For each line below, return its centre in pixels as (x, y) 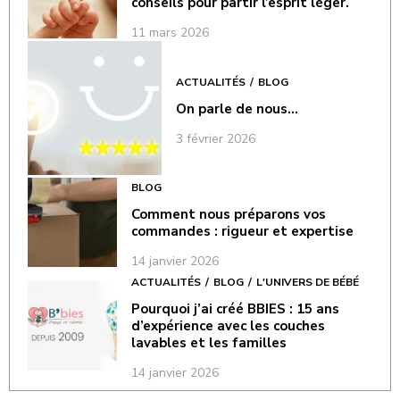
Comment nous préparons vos (229, 214)
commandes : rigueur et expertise (242, 231)
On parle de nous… (237, 108)
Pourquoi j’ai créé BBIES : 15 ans (235, 309)
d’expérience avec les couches (228, 326)
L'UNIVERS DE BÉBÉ (308, 282)
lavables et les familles (209, 343)
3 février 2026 (216, 138)
